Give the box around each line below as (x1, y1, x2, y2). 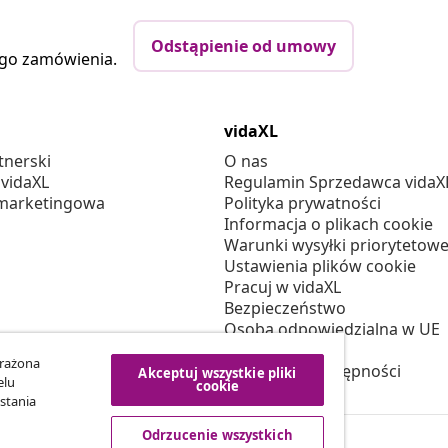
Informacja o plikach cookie (224, 213, 433, 236)
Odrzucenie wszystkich (142, 426, 293, 444)
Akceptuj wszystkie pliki (138, 364, 297, 382)
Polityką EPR (224, 339, 317, 362)
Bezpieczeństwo (224, 297, 346, 320)
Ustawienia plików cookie (224, 255, 416, 278)
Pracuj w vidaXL (224, 276, 341, 299)
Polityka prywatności (224, 192, 381, 215)
